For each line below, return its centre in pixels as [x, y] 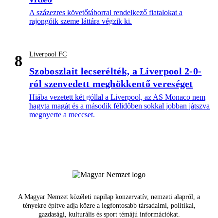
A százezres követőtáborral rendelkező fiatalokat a [106, 13]
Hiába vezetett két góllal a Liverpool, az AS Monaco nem [117, 97]
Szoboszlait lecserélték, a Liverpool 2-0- [116, 71]
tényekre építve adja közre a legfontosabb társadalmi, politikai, [109, 206]
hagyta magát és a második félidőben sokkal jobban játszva [119, 106]
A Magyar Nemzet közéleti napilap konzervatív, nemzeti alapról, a [109, 197]
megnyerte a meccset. [62, 115]
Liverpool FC [48, 54]
